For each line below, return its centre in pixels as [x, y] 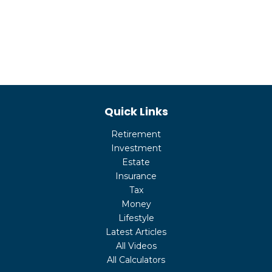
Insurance [136, 176]
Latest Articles [136, 232]
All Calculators [136, 260]
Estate [136, 162]
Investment [136, 148]
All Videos [136, 246]
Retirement [136, 134]
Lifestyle [136, 218]
